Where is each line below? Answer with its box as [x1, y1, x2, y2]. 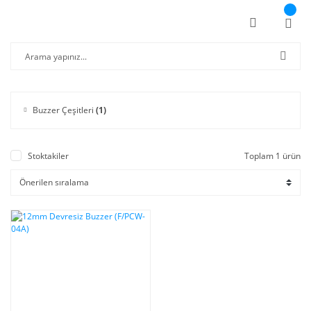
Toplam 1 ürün [244, 150, 301, 162]
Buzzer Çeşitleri [32, 104, 96, 116]
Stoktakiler [28, 150, 69, 162]
